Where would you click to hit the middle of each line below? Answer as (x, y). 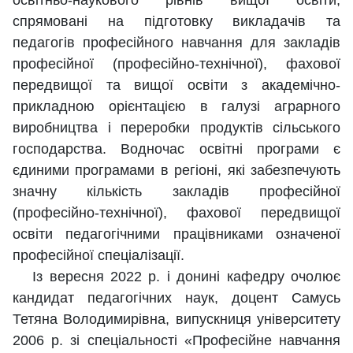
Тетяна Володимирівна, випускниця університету (176, 320)
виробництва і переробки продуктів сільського (176, 128)
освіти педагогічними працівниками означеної (176, 234)
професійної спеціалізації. (98, 256)
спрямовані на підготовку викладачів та (176, 22)
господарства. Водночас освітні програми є (176, 149)
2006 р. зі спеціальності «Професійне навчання (176, 341)
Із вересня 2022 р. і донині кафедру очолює (176, 277)
